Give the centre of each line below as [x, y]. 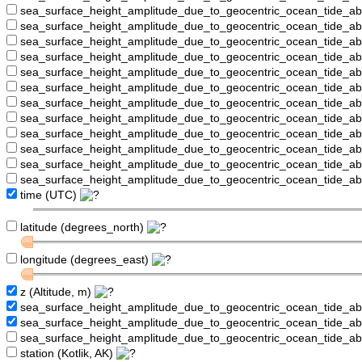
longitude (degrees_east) [84, 260]
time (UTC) [48, 196]
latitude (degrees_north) [82, 228]
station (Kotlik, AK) [67, 354]
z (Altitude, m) [56, 293]
